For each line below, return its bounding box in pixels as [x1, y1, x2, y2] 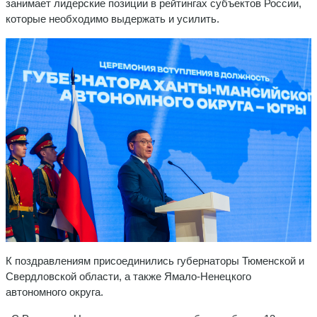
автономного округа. [6, 286, 103, 299]
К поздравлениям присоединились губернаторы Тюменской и [6, 255, 304, 267]
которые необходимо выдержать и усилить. [6, 13, 219, 25]
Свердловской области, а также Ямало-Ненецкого [6, 270, 251, 283]
